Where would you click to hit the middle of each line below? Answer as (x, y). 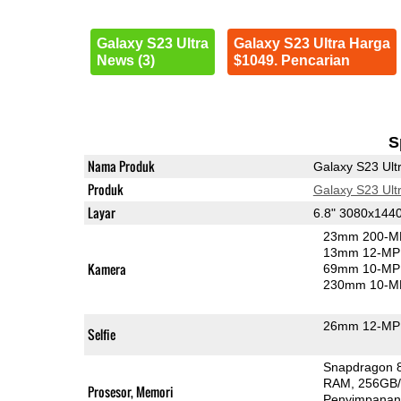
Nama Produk (121, 166)
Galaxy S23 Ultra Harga (311, 43)
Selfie (101, 334)
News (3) (125, 60)
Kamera (107, 269)
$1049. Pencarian (291, 60)
